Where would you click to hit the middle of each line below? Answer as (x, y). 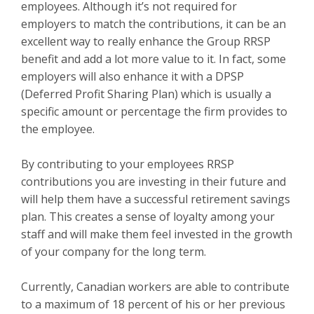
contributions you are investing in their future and (153, 182)
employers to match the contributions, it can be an (153, 24)
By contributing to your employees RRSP (128, 164)
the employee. (58, 129)
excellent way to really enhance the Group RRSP (146, 41)
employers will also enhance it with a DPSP (132, 76)
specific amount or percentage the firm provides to (154, 111)
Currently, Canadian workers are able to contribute (155, 287)
